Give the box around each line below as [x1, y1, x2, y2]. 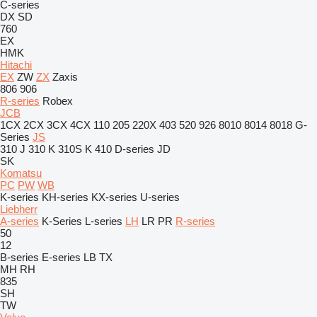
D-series [115, 143, 154, 155]
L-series [85, 215, 122, 227]
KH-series [42, 191, 88, 203]
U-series [140, 191, 180, 203]
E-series [42, 251, 81, 263]
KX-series [91, 191, 137, 203]
